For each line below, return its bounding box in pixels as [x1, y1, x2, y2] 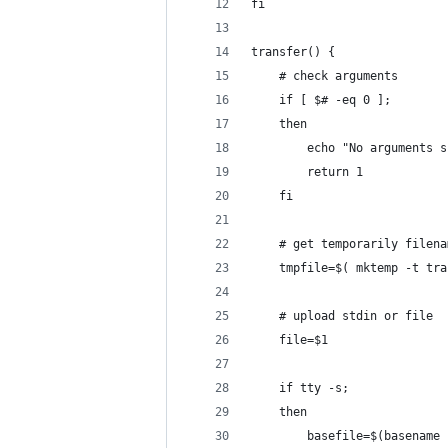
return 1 [251, 165, 363, 179]
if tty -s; [251, 381, 356, 395]
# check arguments [251, 69, 398, 83]
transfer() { [251, 45, 342, 59]
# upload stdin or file [251, 309, 433, 323]
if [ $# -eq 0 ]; [251, 93, 398, 107]
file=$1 [251, 333, 328, 347]
